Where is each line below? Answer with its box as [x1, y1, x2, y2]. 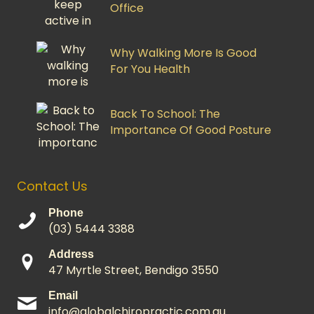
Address [48, 248, 94, 261]
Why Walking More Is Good [109, 45, 257, 62]
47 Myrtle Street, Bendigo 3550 [48, 262, 219, 279]
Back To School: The [109, 106, 220, 123]
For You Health [109, 61, 190, 78]
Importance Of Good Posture [109, 122, 271, 139]
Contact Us [17, 177, 88, 196]
